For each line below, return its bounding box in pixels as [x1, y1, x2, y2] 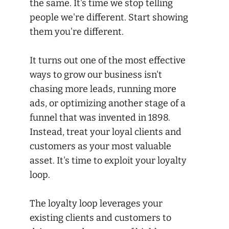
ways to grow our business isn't [30, 68, 162, 80]
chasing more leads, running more [30, 83, 176, 95]
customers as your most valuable [30, 140, 171, 152]
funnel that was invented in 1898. [30, 111, 170, 123]
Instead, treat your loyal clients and [30, 126, 181, 138]
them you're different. [30, 26, 124, 37]
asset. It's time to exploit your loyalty [30, 154, 187, 166]
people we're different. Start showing [30, 11, 188, 23]
